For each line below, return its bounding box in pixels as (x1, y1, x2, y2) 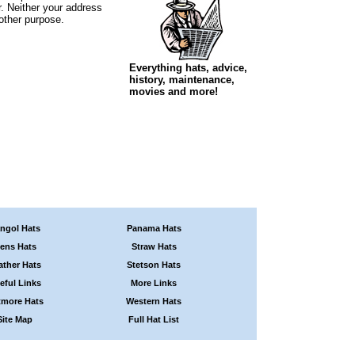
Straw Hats (131, 241, 177, 251)
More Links (131, 277, 177, 288)
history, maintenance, (128, 73, 235, 86)
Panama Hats (126, 223, 181, 233)
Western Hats (126, 296, 182, 306)
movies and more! (128, 85, 218, 97)
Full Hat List (128, 314, 180, 324)
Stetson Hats (127, 259, 181, 269)
